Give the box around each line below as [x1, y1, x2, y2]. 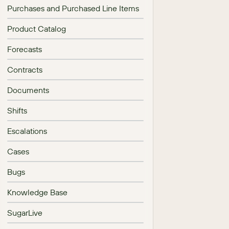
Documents [7, 85, 49, 95]
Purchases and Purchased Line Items [7, 3, 139, 13]
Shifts [7, 105, 27, 116]
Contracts [7, 64, 42, 75]
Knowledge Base [7, 187, 67, 197]
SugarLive [7, 208, 42, 218]
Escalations [7, 126, 47, 136]
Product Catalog [7, 24, 66, 34]
